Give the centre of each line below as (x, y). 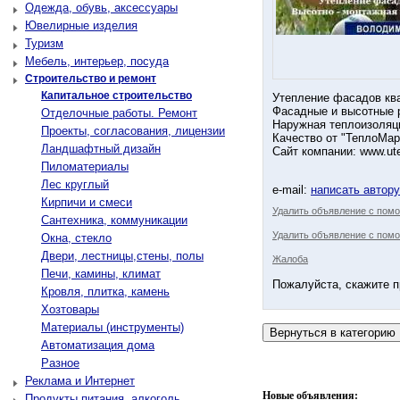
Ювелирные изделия (81, 25)
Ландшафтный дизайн (101, 149)
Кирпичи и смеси (87, 202)
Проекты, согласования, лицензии (133, 131)
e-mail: (292, 190)
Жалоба (290, 259)
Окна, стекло (76, 238)
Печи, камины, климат (101, 274)
